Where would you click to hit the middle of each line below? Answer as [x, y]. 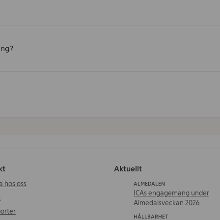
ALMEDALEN [149, 184]
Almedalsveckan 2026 [166, 203]
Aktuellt [128, 169]
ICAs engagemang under [171, 193]
